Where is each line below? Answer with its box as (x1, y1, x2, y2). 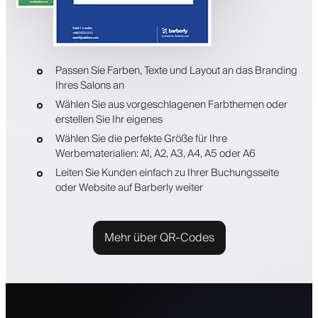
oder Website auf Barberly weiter (55, 178, 203, 197)
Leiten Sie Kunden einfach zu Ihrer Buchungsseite (55, 163, 279, 182)
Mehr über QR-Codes (104, 227, 214, 248)
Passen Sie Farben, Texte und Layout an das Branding (55, 61, 297, 79)
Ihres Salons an (55, 76, 124, 94)
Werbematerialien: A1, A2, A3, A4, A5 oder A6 (55, 144, 256, 163)
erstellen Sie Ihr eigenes (55, 110, 163, 128)
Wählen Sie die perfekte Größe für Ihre (55, 129, 227, 148)
